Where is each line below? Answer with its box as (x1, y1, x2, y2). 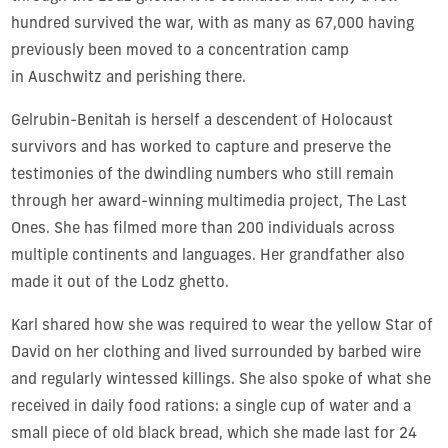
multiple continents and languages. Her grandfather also (10, 248, 405, 264)
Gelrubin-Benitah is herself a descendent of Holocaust (10, 113, 393, 129)
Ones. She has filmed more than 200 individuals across (10, 221, 395, 237)
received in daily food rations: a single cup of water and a (10, 399, 411, 415)
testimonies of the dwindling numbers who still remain (10, 167, 394, 183)
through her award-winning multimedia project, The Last (10, 194, 407, 210)
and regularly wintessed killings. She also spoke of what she (10, 372, 431, 388)
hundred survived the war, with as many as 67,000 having (10, 16, 414, 32)
